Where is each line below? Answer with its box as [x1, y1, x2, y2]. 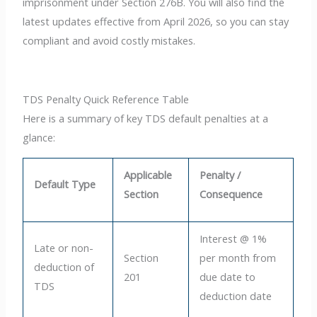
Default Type [34, 176, 96, 191]
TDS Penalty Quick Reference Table [23, 92, 190, 107]
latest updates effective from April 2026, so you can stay [23, 14, 289, 29]
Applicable [124, 167, 173, 182]
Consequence [200, 186, 263, 201]
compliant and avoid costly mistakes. [23, 33, 196, 48]
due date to [200, 269, 256, 284]
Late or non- [34, 240, 94, 255]
